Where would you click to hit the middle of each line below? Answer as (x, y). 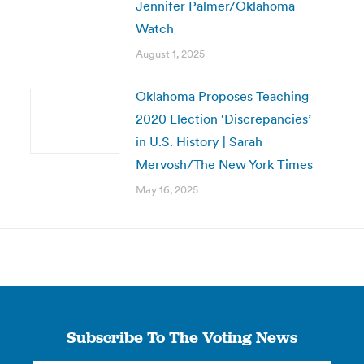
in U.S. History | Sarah (199, 141)
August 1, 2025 (170, 54)
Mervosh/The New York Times (224, 164)
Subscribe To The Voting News (182, 337)
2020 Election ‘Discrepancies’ (223, 119)
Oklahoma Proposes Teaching (222, 96)
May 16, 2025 (167, 190)
